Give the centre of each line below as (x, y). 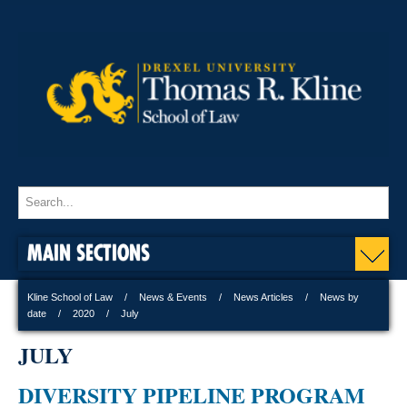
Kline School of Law (70, 297)
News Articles (263, 297)
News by (339, 297)
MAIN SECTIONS (89, 252)
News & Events (173, 297)
